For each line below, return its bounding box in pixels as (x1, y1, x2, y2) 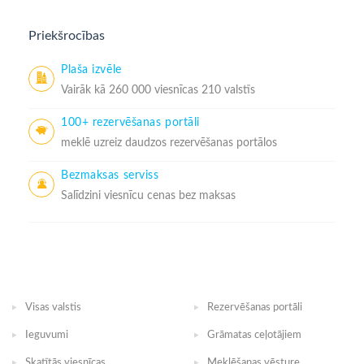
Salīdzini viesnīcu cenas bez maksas (61, 189, 236, 201)
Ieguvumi (25, 330, 68, 340)
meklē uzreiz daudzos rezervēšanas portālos (61, 136, 277, 149)
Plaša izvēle (61, 64, 122, 76)
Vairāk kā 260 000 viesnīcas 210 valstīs (61, 84, 255, 96)
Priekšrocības (28, 29, 105, 42)
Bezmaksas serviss (61, 170, 159, 181)
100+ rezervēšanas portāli (61, 117, 200, 128)
